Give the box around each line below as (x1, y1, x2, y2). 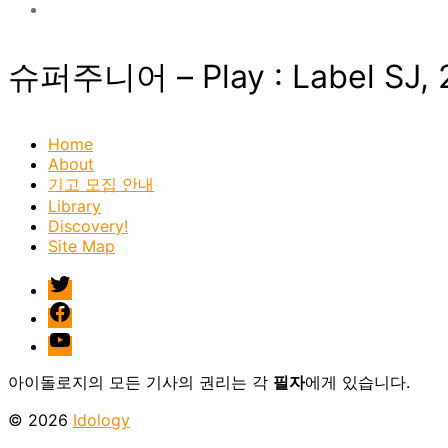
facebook (47, 298, 119, 319)
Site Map (48, 235, 115, 256)
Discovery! (48, 215, 128, 236)
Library (48, 195, 101, 216)
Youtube (47, 326, 110, 347)
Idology (73, 409, 130, 430)
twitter (47, 270, 97, 291)
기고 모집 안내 (48, 173, 154, 194)
